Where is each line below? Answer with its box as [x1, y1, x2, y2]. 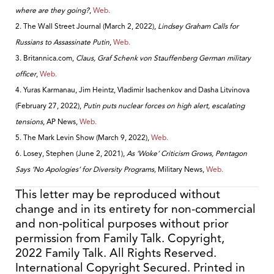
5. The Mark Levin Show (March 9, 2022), [15, 132, 151, 142]
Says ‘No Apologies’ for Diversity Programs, [15, 164, 156, 174]
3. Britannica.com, [15, 53, 76, 62]
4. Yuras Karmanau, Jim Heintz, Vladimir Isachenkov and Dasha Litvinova [15, 84, 250, 94]
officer [15, 68, 36, 78]
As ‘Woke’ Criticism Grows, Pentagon [127, 148, 247, 158]
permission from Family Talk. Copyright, [15, 231, 224, 246]
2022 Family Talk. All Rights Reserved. [15, 245, 217, 261]
